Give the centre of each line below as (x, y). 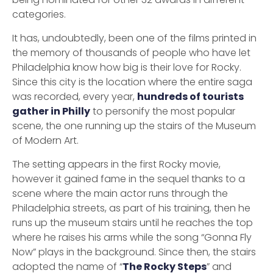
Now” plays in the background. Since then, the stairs (134, 252)
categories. (39, 14)
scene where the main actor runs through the (120, 193)
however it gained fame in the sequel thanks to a (129, 179)
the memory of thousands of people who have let (131, 53)
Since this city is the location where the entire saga (132, 82)
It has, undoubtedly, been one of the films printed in (134, 38)
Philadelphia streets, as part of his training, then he (131, 208)
